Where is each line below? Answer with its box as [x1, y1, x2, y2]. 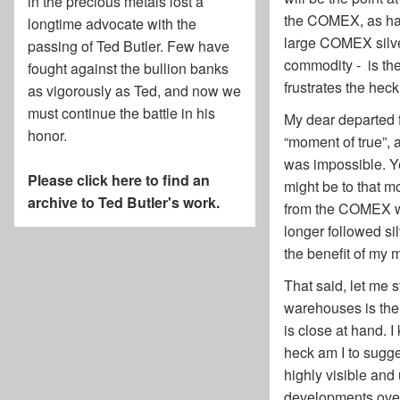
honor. [28, 125, 67, 146]
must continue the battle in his [28, 103, 215, 124]
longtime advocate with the [28, 13, 196, 35]
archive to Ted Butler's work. [28, 192, 220, 213]
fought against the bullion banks [28, 58, 229, 79]
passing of [28, 36, 96, 57]
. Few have [160, 36, 229, 57]
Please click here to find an [28, 170, 210, 191]
